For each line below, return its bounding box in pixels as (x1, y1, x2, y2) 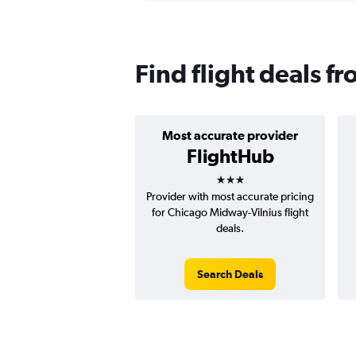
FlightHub (186, 145, 274, 168)
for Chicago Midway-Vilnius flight (152, 206, 308, 219)
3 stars (215, 163, 273, 186)
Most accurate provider (162, 128, 298, 143)
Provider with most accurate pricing (146, 190, 314, 203)
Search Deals (197, 268, 263, 281)
